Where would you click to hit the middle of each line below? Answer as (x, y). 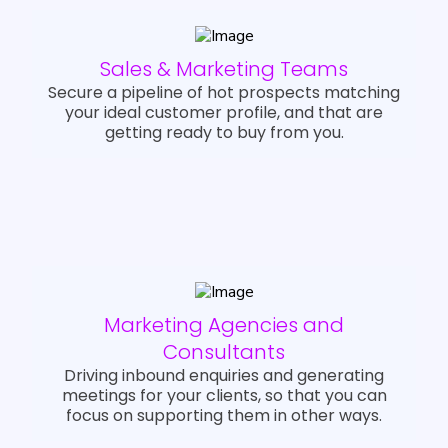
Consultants (224, 352)
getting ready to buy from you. (224, 133)
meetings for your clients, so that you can (224, 396)
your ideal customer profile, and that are (224, 113)
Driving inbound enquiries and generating (224, 376)
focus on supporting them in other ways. (224, 416)
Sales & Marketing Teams (224, 69)
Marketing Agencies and (224, 325)
